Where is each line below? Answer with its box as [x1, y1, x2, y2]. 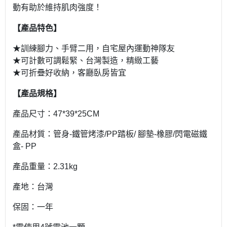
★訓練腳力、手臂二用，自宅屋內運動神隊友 [13, 44, 175, 53]
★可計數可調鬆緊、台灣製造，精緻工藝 [13, 56, 159, 65]
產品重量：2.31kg [13, 162, 78, 171]
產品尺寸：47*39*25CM [13, 109, 99, 118]
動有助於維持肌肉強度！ [13, 3, 102, 12]
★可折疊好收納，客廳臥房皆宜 [13, 68, 126, 77]
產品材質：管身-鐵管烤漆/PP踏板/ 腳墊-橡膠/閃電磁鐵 [13, 130, 207, 138]
